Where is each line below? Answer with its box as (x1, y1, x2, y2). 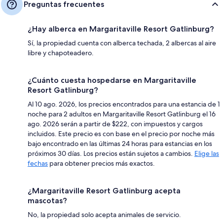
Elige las (194, 148, 219, 158)
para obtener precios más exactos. (48, 158, 155, 168)
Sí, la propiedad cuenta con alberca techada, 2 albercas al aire (28, 38, 216, 47)
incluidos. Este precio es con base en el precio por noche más (28, 129, 215, 138)
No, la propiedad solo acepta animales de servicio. (28, 210, 181, 219)
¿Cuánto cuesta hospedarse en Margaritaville (28, 75, 196, 85)
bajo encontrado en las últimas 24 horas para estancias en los (28, 139, 212, 148)
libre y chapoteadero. (28, 48, 94, 57)
